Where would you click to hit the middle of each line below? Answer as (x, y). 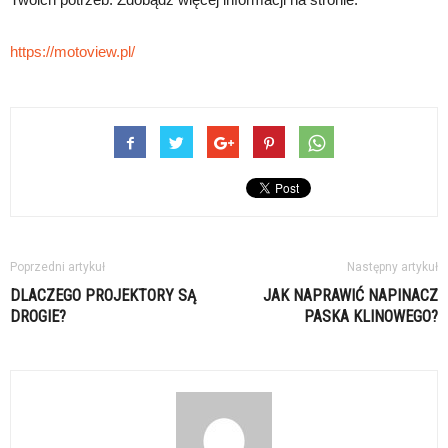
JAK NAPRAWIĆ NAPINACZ (350, 296)
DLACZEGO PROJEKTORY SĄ (103, 296)
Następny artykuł (392, 267)
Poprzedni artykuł (57, 267)
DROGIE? (38, 317)
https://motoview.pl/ (72, 52)
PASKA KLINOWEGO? (371, 317)
